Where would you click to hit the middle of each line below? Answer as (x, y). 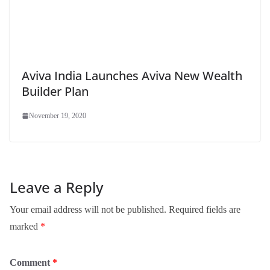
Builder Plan (55, 92)
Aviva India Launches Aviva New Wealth (132, 76)
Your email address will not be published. (88, 210)
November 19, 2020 (58, 116)
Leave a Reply (56, 187)
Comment (31, 263)
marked (25, 227)
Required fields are (205, 210)
